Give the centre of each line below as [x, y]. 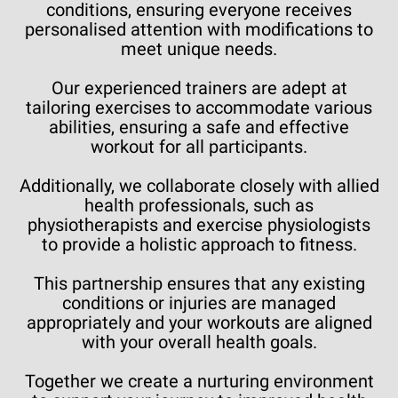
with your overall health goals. [199, 342]
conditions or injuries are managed [199, 303]
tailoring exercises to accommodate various [199, 107]
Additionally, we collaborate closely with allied [199, 186]
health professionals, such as [199, 205]
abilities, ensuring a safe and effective [199, 127]
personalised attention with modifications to [199, 29]
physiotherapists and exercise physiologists [199, 225]
